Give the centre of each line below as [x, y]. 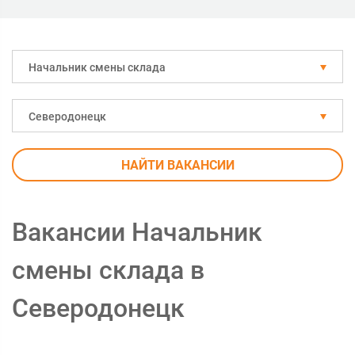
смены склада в [108, 270]
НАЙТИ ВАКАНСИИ [177, 165]
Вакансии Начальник [137, 232]
